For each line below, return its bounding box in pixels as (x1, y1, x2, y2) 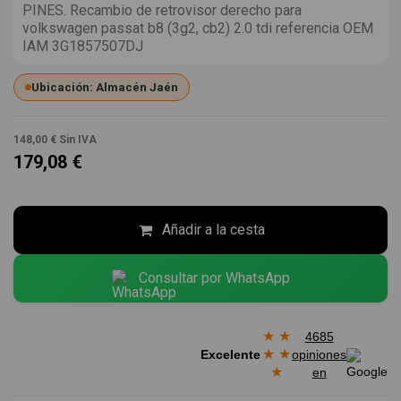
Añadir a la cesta (161, 221, 265, 239)
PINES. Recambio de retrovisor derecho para (22, 2, 302, 20)
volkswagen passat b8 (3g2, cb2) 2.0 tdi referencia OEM (22, 20, 373, 38)
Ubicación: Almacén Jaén (31, 81, 178, 95)
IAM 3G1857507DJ (22, 38, 143, 55)
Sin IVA (59, 133, 97, 147)
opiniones (292, 346, 346, 362)
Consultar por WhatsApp (138, 269, 290, 287)
